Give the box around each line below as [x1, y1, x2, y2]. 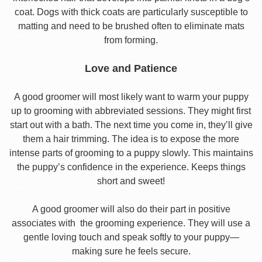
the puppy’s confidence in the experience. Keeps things [16, 162, 246, 173]
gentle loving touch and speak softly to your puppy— [23, 232, 239, 243]
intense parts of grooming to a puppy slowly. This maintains [9, 148, 253, 158]
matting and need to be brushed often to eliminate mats [18, 21, 244, 32]
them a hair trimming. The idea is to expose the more [23, 134, 239, 144]
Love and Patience [85, 63, 177, 75]
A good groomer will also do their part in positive [32, 204, 230, 215]
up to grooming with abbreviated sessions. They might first [11, 106, 251, 116]
